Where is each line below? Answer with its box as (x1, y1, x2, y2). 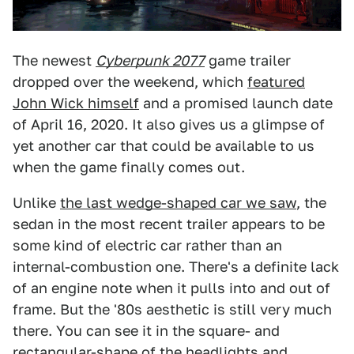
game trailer (205, 52, 291, 70)
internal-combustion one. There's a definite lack (13, 258, 339, 276)
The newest (13, 52, 96, 70)
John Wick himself (13, 95, 139, 112)
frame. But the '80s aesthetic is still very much (13, 301, 332, 318)
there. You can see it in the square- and (13, 322, 280, 340)
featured (247, 73, 305, 91)
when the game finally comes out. (13, 159, 245, 176)
